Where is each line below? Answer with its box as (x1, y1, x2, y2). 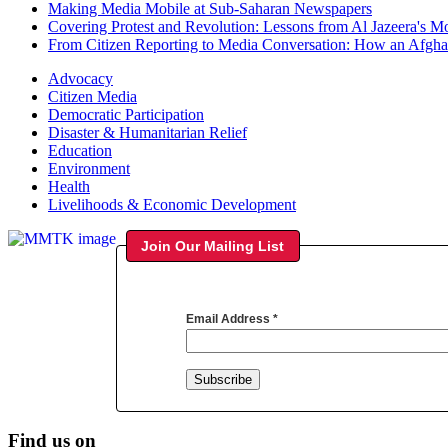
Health (48, 177, 90, 195)
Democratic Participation (48, 105, 204, 123)
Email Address (186, 312, 273, 327)
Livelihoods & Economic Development (48, 195, 296, 213)
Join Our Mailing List (141, 237, 285, 254)
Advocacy (48, 69, 113, 87)
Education (48, 141, 112, 159)
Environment (48, 159, 130, 177)
